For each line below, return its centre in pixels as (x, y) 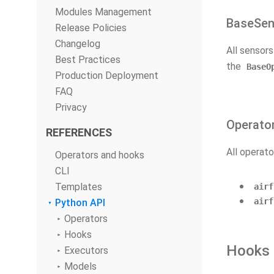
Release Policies (91, 28)
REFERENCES (79, 132)
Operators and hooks (100, 155)
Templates (79, 187)
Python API (80, 203)
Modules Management (103, 12)
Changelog (78, 44)
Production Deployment (107, 76)
